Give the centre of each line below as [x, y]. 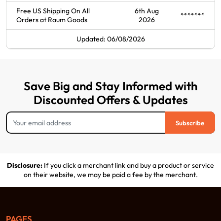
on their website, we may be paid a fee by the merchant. [110, 175]
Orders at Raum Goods [52, 20]
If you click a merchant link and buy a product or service [128, 166]
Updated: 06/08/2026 [110, 39]
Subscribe [190, 123]
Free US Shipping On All [53, 11]
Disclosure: [25, 166]
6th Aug [147, 11]
